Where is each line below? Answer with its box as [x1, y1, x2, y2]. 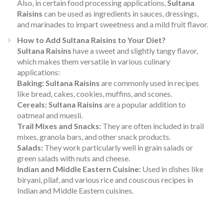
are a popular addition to [103, 99, 186, 109]
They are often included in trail [101, 121, 204, 131]
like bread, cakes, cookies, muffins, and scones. [17, 88, 172, 98]
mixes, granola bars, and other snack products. [17, 131, 171, 141]
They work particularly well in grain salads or [43, 142, 193, 152]
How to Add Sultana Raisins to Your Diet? [17, 35, 166, 44]
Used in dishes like [141, 164, 203, 174]
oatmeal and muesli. [17, 110, 83, 120]
